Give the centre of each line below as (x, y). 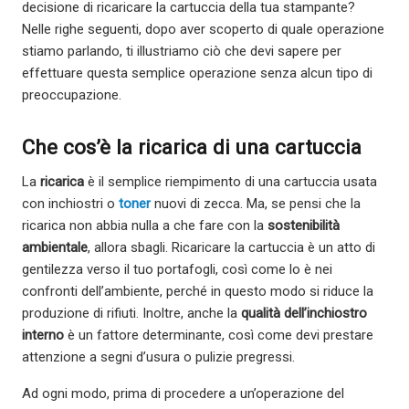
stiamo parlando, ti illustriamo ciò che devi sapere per (182, 51)
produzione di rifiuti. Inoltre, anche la (131, 314)
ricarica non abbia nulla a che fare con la (145, 226)
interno (43, 336)
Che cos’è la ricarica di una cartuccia (192, 147)
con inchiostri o (70, 204)
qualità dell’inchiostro (304, 314)
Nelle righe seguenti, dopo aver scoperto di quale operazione (203, 29)
